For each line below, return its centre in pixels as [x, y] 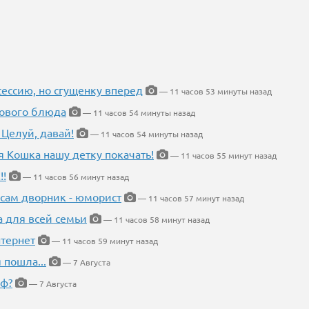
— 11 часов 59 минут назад [104, 241]
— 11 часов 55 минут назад [222, 155]
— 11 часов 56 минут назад [75, 177]
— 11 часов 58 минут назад [156, 219]
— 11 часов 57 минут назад [190, 198]
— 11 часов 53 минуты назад [215, 91]
